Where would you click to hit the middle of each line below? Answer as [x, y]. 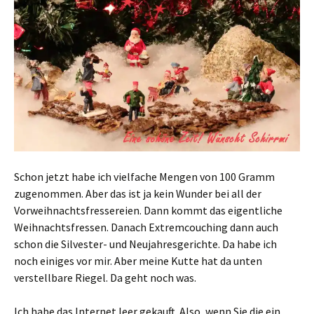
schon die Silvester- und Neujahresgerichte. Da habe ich [145, 244]
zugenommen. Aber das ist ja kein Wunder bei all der [138, 194]
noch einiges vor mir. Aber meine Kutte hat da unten [138, 261]
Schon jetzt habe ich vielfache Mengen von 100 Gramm [144, 177]
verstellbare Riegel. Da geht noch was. [105, 278]
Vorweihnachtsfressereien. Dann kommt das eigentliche [148, 211]
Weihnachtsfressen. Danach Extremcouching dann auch [146, 227]
